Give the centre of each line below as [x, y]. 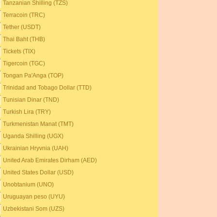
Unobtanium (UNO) [29, 185]
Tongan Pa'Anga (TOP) [33, 76]
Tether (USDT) [22, 27]
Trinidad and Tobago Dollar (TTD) [47, 88]
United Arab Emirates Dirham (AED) [50, 160]
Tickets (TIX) [19, 51]
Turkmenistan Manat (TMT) [39, 124]
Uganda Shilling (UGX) [33, 136]
